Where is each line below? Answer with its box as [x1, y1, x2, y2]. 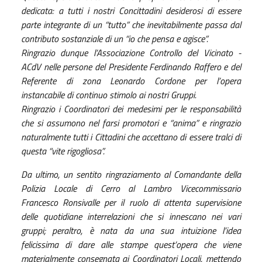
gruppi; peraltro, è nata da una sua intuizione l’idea [21, 223, 241, 237]
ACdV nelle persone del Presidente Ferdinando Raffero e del [21, 59, 241, 74]
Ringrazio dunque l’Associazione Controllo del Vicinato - [21, 45, 241, 60]
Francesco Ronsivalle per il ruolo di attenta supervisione [21, 195, 241, 209]
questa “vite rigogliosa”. [21, 143, 107, 158]
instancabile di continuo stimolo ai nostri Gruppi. [21, 87, 199, 102]
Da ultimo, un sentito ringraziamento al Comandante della [21, 167, 241, 181]
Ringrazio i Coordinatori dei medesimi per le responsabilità [21, 101, 241, 116]
